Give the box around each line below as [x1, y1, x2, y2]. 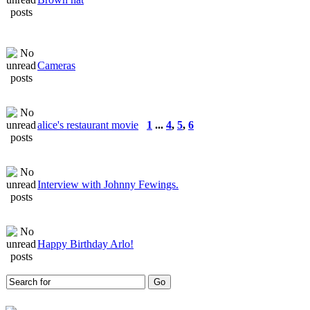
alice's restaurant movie [37, 118, 138, 131]
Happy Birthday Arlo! [37, 237, 134, 250]
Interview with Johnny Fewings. [37, 178, 179, 190]
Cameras [37, 59, 75, 71]
